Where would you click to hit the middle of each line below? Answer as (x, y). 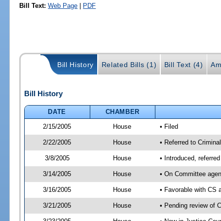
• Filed (169, 126)
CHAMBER (123, 111)
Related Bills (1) (129, 65)
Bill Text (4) (184, 65)
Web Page (63, 5)
